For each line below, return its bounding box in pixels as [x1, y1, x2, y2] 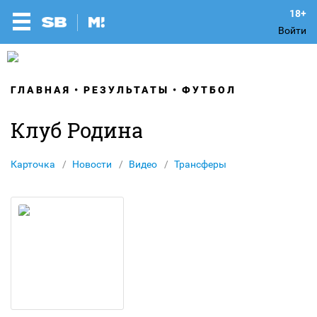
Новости [72, 158, 112, 170]
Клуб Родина [11, 117, 143, 144]
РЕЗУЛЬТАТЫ [83, 84, 169, 96]
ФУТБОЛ [182, 84, 236, 96]
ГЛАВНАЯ [11, 84, 71, 96]
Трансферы [174, 158, 226, 170]
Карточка [11, 158, 55, 170]
